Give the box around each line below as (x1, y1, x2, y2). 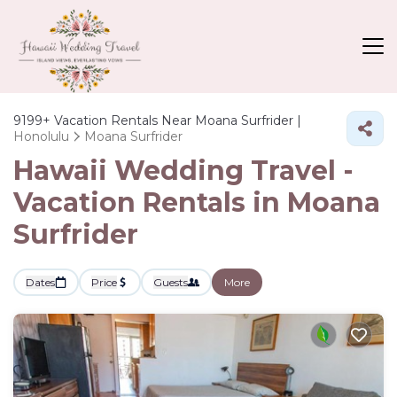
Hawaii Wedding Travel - (13, 153, 354, 187)
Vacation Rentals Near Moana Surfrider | (51, 112, 301, 128)
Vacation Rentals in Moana (13, 185, 380, 219)
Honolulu (13, 128, 69, 144)
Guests (153, 275, 188, 289)
